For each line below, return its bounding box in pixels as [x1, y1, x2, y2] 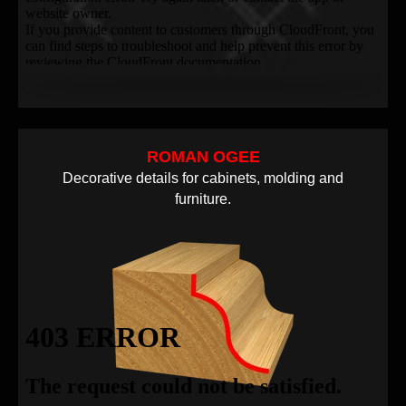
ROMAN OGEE [146, 147, 260, 166]
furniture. [175, 190, 231, 207]
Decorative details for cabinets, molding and [63, 169, 343, 186]
